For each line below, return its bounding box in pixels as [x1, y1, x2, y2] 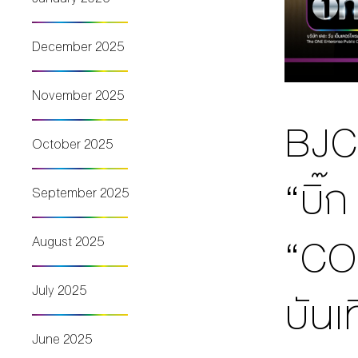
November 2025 [32, 83, 124, 107]
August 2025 [32, 229, 104, 253]
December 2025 [32, 34, 124, 58]
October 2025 [32, 132, 113, 156]
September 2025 [32, 181, 129, 205]
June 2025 [32, 327, 92, 351]
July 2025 [32, 278, 86, 302]
